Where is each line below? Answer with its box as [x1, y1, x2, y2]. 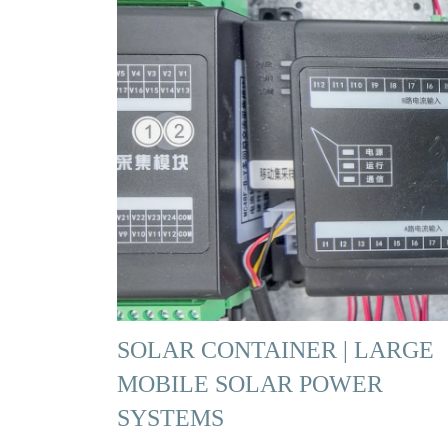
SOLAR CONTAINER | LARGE [117, 335, 434, 363]
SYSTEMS [117, 403, 224, 431]
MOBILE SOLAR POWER [117, 369, 383, 397]
